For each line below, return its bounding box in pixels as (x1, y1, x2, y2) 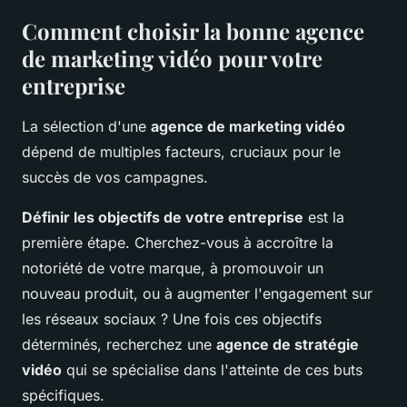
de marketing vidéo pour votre (22, 43, 323, 73)
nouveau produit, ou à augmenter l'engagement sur (22, 283, 372, 303)
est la (303, 207, 344, 226)
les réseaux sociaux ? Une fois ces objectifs (22, 309, 322, 328)
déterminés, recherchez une (22, 334, 216, 353)
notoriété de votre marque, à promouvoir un (22, 258, 323, 277)
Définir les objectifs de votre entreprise (22, 207, 303, 226)
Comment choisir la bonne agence (22, 15, 364, 45)
